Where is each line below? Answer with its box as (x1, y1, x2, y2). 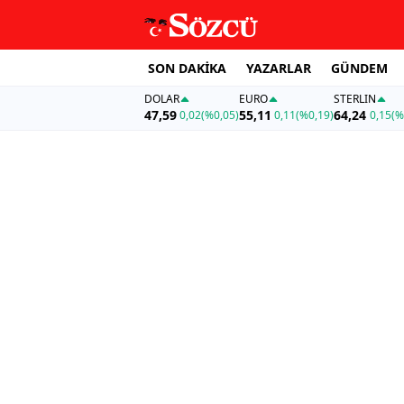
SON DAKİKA (148, 59, 226, 77)
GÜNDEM (331, 59, 388, 77)
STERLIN (334, 91, 377, 107)
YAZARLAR (246, 59, 311, 77)
